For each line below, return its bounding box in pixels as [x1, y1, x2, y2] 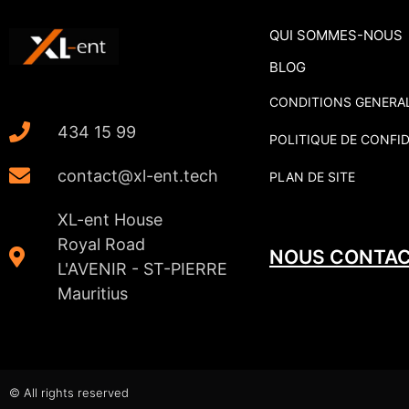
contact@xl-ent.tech [57, 166, 218, 185]
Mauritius [57, 284, 128, 303]
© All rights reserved [9, 384, 129, 400]
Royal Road [57, 235, 145, 254]
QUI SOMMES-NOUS [269, 26, 403, 44]
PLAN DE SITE [269, 169, 355, 184]
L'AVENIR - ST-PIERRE [57, 259, 227, 278]
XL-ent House [57, 210, 163, 229]
